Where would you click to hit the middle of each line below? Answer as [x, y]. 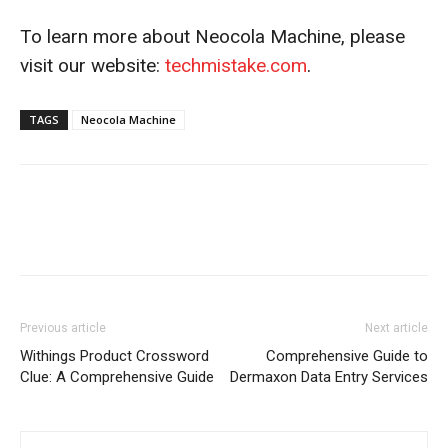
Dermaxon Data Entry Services [329, 377]
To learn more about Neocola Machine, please [212, 37]
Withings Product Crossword [114, 356]
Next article [396, 328]
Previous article [63, 328]
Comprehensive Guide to [347, 356]
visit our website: [92, 66]
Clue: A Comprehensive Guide [117, 377]
